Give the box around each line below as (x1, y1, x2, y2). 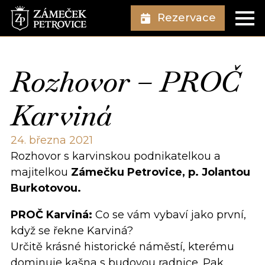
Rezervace (157, 11, 216, 25)
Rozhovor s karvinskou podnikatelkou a (11, 149, 221, 163)
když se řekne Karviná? (11, 224, 133, 237)
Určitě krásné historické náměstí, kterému (11, 240, 234, 253)
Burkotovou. (11, 181, 81, 195)
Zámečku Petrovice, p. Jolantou (71, 165, 250, 179)
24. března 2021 (11, 133, 93, 147)
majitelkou (11, 165, 71, 179)
